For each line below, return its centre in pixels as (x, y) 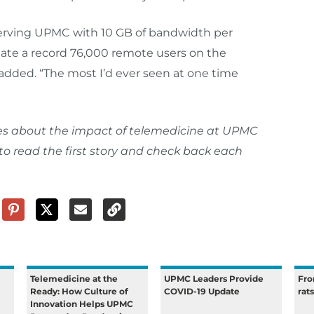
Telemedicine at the (74, 279)
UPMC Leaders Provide (214, 279)
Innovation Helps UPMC (82, 304)
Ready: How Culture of (80, 291)
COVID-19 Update (202, 291)
